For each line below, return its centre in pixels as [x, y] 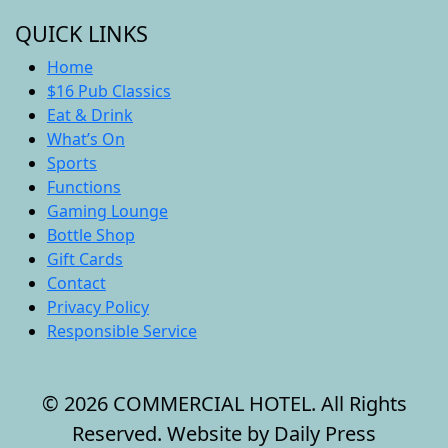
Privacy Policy [98, 306]
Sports [72, 162]
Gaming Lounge [107, 210]
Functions [84, 186]
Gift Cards [85, 258]
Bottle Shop [91, 234]
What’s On [86, 138]
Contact [76, 282]
